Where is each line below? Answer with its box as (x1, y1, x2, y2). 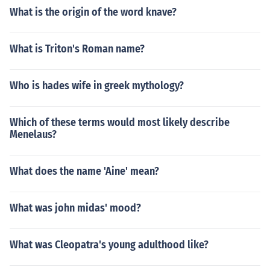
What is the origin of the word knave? (10, 5, 177, 19)
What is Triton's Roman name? (10, 42, 145, 55)
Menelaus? (10, 128, 57, 141)
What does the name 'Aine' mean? (10, 165, 159, 178)
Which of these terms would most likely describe (10, 116, 230, 129)
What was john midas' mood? (10, 201, 141, 215)
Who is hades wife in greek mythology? (10, 79, 184, 92)
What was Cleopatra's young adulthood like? (10, 238, 209, 251)
